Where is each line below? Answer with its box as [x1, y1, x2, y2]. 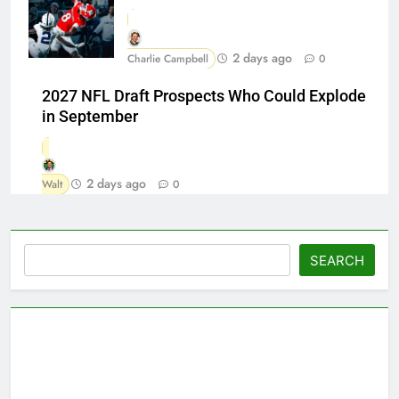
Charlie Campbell [127, 51, 208, 68]
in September [42, 108, 138, 126]
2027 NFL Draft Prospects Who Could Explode [42, 87, 366, 106]
